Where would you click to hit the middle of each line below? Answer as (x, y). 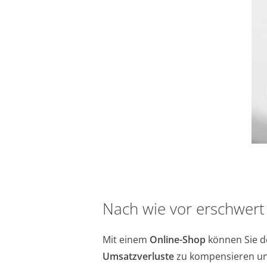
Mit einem (126, 239)
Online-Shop (178, 239)
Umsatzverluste (139, 256)
